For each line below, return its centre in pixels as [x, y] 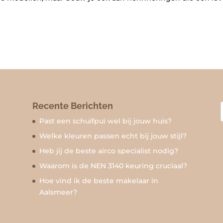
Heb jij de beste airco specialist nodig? [109, 151]
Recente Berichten [72, 106]
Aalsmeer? [58, 192]
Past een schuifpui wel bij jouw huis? [105, 121]
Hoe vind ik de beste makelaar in [99, 180]
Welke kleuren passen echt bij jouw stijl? [113, 136]
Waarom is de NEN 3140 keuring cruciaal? [113, 166]
